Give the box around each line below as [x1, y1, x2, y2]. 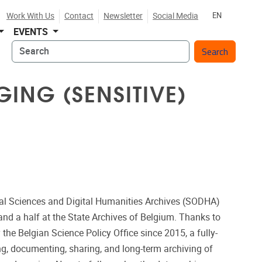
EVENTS [13, 26, 51, 37]
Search [11, 42, 41, 53]
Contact [64, 11, 94, 21]
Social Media [153, 11, 198, 21]
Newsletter [104, 11, 143, 21]
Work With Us [6, 11, 54, 21]
